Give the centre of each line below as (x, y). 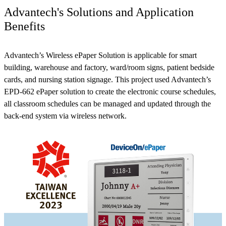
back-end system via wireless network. (66, 116)
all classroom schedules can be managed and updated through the (107, 104)
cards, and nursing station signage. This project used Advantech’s (107, 80)
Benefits (24, 26)
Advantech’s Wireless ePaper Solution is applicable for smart (100, 55)
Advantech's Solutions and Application (99, 12)
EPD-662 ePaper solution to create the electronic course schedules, (110, 92)
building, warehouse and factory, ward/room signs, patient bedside (109, 68)
